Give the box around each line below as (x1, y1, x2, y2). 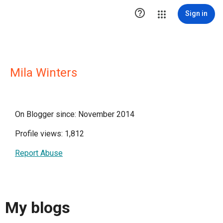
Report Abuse (15, 148, 63, 158)
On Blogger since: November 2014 (15, 110, 134, 119)
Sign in (185, 9, 208, 17)
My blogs (5, 198, 70, 218)
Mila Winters (10, 66, 77, 80)
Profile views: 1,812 (15, 129, 84, 138)
